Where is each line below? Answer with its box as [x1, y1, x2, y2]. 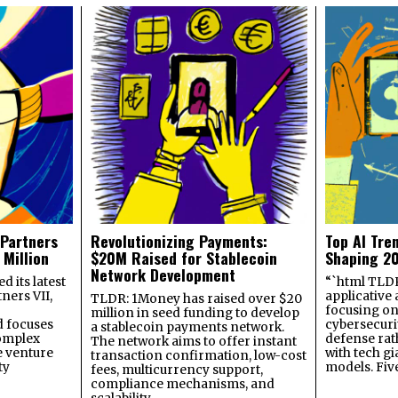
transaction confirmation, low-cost [90, 347, 306, 363]
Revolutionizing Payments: [90, 228, 267, 252]
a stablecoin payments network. [90, 319, 284, 335]
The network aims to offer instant [90, 333, 297, 349]
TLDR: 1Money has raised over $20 [90, 291, 302, 306]
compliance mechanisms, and [90, 376, 275, 392]
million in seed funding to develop [90, 305, 299, 321]
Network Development [90, 262, 235, 286]
